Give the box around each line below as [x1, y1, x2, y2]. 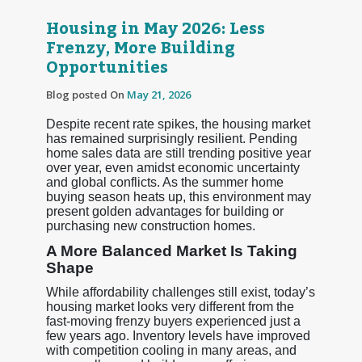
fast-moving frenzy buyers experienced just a [45, 314, 301, 328]
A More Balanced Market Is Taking [45, 242, 297, 259]
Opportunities [45, 51, 168, 84]
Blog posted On [45, 86, 127, 102]
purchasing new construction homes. [45, 218, 255, 233]
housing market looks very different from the [45, 299, 294, 314]
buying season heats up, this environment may [45, 189, 311, 204]
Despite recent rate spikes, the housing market [45, 116, 310, 131]
